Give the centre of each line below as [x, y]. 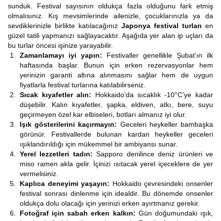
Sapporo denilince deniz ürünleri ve [153, 154]
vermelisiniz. [39, 174]
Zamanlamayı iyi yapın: [61, 55]
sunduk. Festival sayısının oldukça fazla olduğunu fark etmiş [110, 6]
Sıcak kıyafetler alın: [56, 95]
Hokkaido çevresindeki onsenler [162, 184]
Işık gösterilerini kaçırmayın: [69, 124]
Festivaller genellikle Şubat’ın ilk [158, 55]
